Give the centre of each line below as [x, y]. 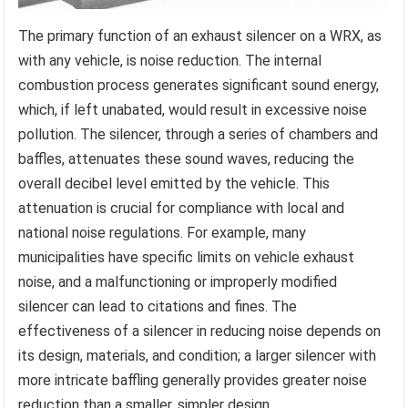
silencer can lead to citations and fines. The [158, 307]
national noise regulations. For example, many [163, 233]
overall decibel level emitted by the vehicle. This [174, 184]
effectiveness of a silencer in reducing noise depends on [200, 331]
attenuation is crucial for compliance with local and [182, 209]
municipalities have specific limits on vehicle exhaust [187, 258]
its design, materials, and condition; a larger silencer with [198, 356]
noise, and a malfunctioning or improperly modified [178, 282]
